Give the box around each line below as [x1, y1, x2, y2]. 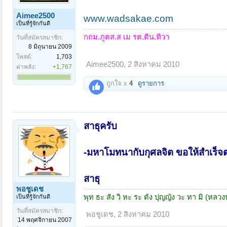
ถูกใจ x [104, 80, 129, 88]
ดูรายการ [138, 80, 164, 88]
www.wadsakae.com [84, 13, 173, 24]
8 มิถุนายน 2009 [28, 43, 72, 51]
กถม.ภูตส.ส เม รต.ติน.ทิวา [84, 33, 169, 42]
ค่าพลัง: [16, 63, 36, 71]
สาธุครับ [84, 120, 117, 131]
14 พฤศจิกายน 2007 [18, 216, 72, 223]
